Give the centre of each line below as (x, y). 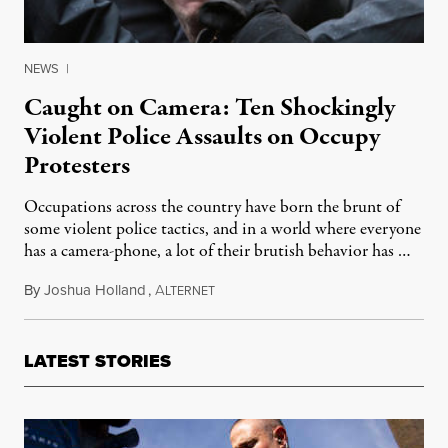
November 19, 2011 (274, 290)
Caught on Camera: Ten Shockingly (209, 108)
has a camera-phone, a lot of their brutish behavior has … (217, 251)
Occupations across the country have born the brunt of (212, 207)
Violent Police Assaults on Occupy (202, 137)
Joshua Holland (95, 290)
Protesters (77, 166)
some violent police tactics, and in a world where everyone (222, 229)
